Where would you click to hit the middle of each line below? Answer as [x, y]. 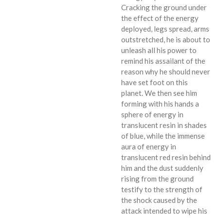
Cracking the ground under [164, 7]
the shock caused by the [159, 200]
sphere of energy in [152, 114]
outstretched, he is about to [166, 39]
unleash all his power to [159, 50]
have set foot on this [154, 82]
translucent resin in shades [164, 125]
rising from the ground [157, 178]
